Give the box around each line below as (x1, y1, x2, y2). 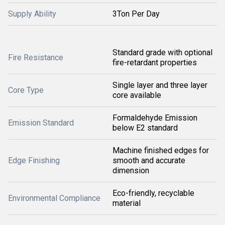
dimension (113, 166, 149, 175)
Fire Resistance (8, 53, 63, 62)
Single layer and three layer (113, 80, 207, 90)
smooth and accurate (113, 156, 185, 165)
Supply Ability (8, 9, 56, 19)
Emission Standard (8, 118, 74, 128)
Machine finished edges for (113, 146, 209, 155)
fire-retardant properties (113, 58, 197, 67)
